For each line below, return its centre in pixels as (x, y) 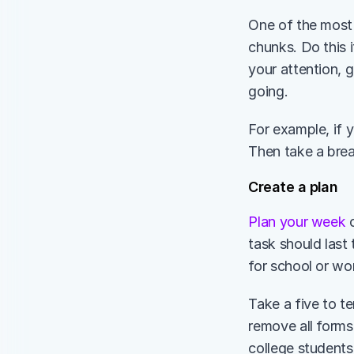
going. (270, 91)
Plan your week (297, 222)
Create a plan (295, 187)
